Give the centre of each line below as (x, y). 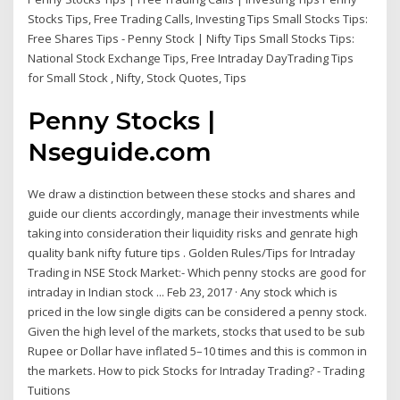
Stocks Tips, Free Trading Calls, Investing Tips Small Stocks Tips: (198, 18)
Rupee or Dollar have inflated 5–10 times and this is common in (198, 351)
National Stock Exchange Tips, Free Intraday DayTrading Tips (191, 58)
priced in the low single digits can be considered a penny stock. (198, 312)
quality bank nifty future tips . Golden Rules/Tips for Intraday (192, 253)
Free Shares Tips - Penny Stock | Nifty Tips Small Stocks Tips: (192, 38)
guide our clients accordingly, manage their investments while (194, 214)
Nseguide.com (120, 152)
